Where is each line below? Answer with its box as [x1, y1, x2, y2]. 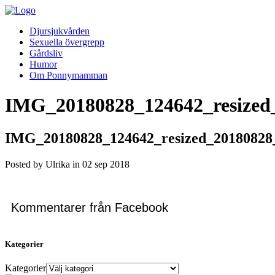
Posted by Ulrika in [5, 158, 82, 169]
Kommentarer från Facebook [11, 200, 168, 214]
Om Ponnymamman [29, 70, 107, 80]
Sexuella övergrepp [29, 37, 104, 47]
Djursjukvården [29, 26, 90, 36]
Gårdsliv [29, 48, 63, 58]
